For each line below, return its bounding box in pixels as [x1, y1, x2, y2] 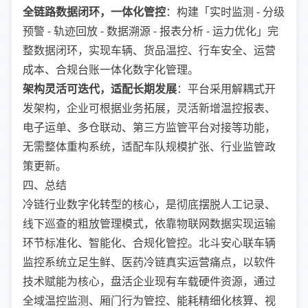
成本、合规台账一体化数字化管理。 [23, 62, 199, 78]
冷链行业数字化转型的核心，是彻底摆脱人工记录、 [23, 197, 276, 212]
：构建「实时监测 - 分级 [166, 4, 285, 20]
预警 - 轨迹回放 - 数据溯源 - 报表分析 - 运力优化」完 [23, 23, 278, 39]
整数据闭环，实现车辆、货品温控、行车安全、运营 [23, 43, 276, 58]
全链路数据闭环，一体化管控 [23, 4, 166, 20]
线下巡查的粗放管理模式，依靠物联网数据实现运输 [23, 216, 276, 232]
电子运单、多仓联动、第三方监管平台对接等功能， [23, 120, 276, 135]
